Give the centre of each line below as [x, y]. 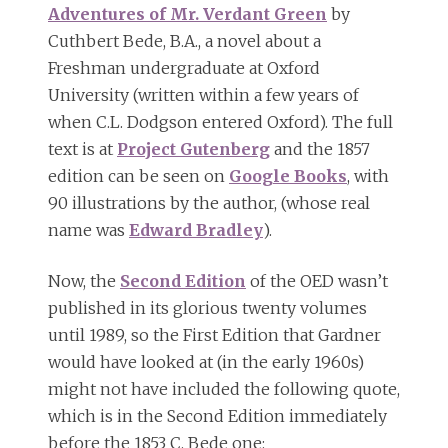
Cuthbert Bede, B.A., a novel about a [184, 41]
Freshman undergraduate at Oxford [184, 68]
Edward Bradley [196, 230]
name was [88, 230]
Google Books [288, 176]
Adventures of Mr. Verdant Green [187, 14]
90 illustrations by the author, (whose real [209, 203]
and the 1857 [320, 149]
